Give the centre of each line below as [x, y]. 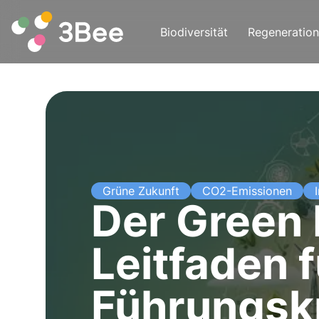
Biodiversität [194, 32]
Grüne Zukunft [141, 191]
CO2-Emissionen [247, 191]
